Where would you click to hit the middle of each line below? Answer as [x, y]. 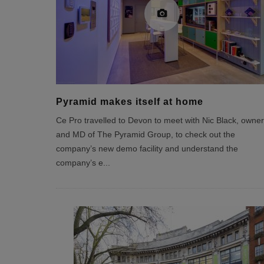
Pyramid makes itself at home [129, 102]
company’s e [79, 163]
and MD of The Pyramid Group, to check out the [145, 135]
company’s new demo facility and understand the [147, 149]
